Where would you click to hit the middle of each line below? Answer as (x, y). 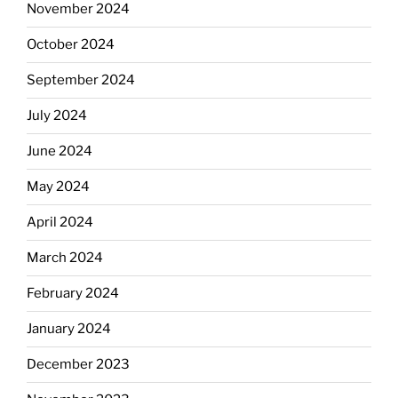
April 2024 (60, 223)
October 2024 (71, 45)
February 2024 (73, 294)
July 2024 (57, 116)
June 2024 (60, 151)
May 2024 (58, 187)
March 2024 (65, 258)
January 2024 (69, 329)
